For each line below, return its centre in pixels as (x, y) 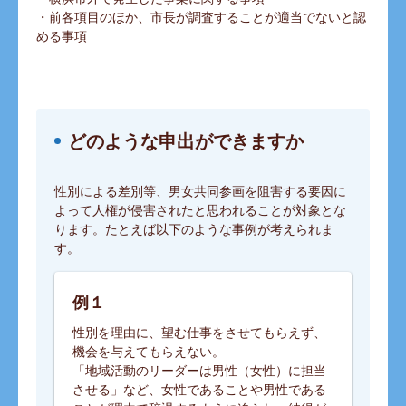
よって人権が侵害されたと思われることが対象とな (200, 210)
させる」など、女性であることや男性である (199, 389)
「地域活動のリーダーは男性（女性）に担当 (199, 370)
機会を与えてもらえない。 (149, 351)
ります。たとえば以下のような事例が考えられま (194, 229)
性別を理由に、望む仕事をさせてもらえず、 (199, 332)
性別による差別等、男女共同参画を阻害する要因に (200, 191)
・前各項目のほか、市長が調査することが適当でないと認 (201, 17)
